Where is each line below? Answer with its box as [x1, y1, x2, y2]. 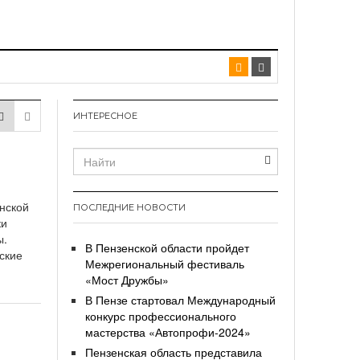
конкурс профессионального [85, 308, 236, 325]
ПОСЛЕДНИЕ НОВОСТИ [73, 202, 186, 214]
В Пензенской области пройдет [85, 239, 249, 256]
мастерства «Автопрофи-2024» [85, 324, 251, 341]
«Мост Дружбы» [85, 272, 169, 288]
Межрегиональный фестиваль [85, 256, 244, 272]
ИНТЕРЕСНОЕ [73, 110, 137, 122]
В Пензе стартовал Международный [85, 292, 276, 309]
